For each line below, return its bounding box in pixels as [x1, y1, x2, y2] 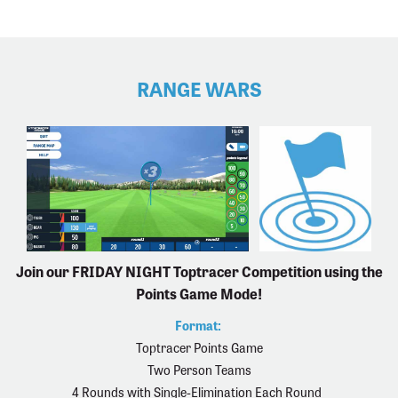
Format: [174, 316, 221, 335]
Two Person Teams [147, 361, 251, 379]
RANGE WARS [136, 74, 262, 104]
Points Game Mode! [136, 283, 262, 305]
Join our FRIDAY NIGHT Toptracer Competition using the [15, 260, 383, 283]
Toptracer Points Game [135, 338, 263, 357]
